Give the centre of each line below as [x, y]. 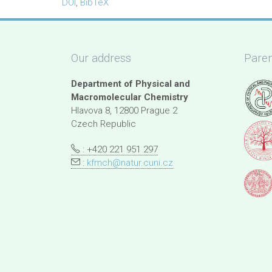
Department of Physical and [131, 84]
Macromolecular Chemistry [130, 97]
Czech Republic [104, 124]
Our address [101, 58]
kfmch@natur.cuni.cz [130, 163]
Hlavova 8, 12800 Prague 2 [124, 110]
